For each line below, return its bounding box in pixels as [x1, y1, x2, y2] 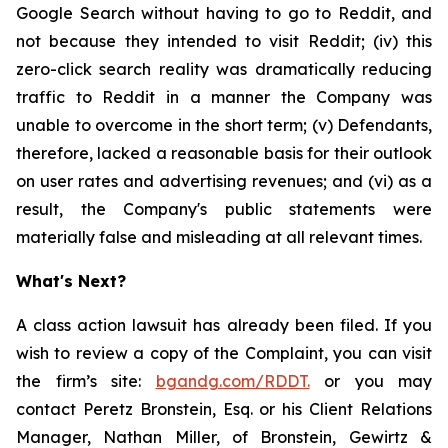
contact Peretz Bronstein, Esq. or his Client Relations [16, 399, 432, 419]
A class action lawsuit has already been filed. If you [16, 315, 432, 335]
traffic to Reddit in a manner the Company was [16, 87, 432, 107]
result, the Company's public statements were [16, 199, 432, 219]
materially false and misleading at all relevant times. [16, 227, 422, 247]
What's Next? [16, 271, 126, 291]
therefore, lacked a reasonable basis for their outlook [16, 143, 432, 163]
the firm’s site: [16, 371, 156, 391]
